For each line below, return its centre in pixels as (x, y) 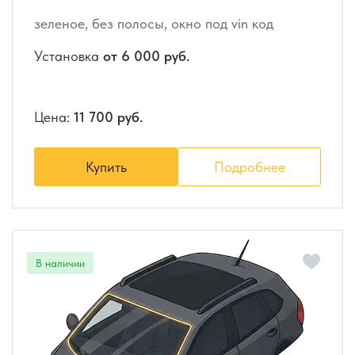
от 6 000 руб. (146, 56)
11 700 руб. (108, 117)
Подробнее (249, 167)
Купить (106, 167)
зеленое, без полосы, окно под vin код (154, 24)
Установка (69, 56)
